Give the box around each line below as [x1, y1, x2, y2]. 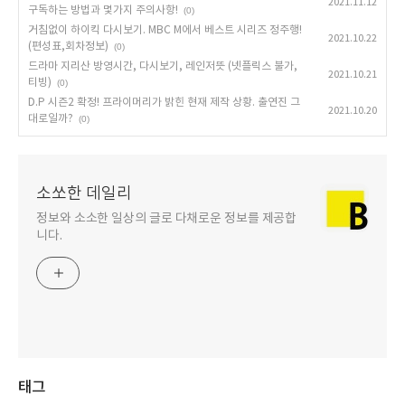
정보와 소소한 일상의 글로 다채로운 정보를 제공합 [36, 212, 297, 226]
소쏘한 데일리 [36, 184, 132, 203]
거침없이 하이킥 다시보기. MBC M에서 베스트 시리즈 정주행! [28, 24, 302, 36]
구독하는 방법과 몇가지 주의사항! [28, 5, 178, 16]
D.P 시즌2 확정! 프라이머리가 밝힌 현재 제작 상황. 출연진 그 [28, 97, 300, 108]
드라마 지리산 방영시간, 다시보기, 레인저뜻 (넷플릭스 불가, [28, 61, 297, 72]
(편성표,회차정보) [28, 41, 108, 52]
